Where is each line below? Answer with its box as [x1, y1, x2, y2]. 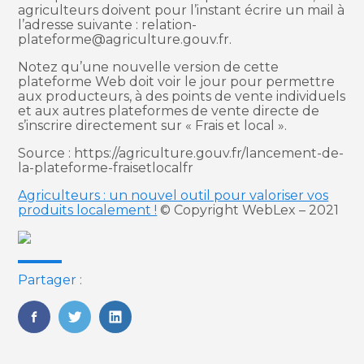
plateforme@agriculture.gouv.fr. [18, 31, 232, 47]
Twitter [66, 323, 127, 343]
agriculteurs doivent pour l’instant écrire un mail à [18, 2, 345, 18]
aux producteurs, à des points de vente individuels [18, 88, 346, 104]
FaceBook [25, 323, 106, 343]
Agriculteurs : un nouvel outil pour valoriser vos [18, 187, 329, 203]
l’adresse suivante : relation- [18, 16, 197, 32]
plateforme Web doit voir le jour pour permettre [18, 73, 336, 89]
